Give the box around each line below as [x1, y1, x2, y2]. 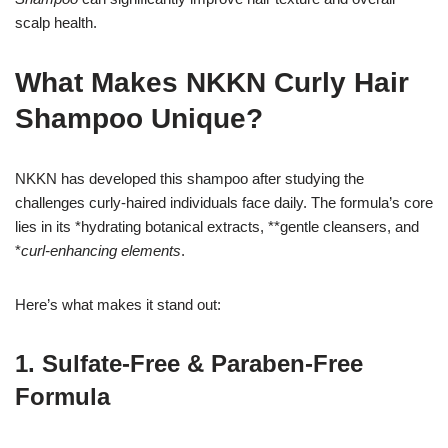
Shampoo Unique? [15, 103, 263, 135]
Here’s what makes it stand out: [15, 296, 221, 314]
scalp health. [15, 14, 97, 32]
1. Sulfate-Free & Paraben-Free [15, 350, 363, 378]
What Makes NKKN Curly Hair [15, 67, 409, 99]
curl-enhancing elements [21, 242, 181, 260]
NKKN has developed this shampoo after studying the [15, 170, 364, 188]
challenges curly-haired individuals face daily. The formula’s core [15, 194, 433, 212]
